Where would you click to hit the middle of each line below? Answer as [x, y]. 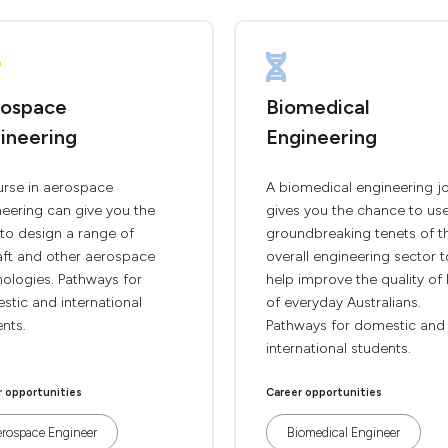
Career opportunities [324, 392]
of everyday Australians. [343, 302]
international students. [338, 348]
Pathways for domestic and [355, 325]
